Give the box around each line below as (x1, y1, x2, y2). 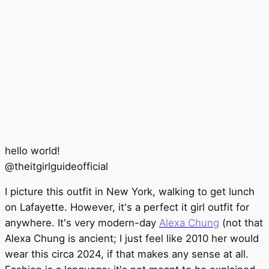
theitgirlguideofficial (14, 160, 108, 172)
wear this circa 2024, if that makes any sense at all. (5, 248, 249, 261)
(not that (219, 217, 263, 229)
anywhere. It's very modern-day (5, 217, 159, 229)
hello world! (5, 144, 60, 157)
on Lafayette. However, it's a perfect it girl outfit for (5, 201, 249, 214)
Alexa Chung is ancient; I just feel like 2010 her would (5, 232, 259, 245)
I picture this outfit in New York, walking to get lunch (5, 186, 255, 198)
